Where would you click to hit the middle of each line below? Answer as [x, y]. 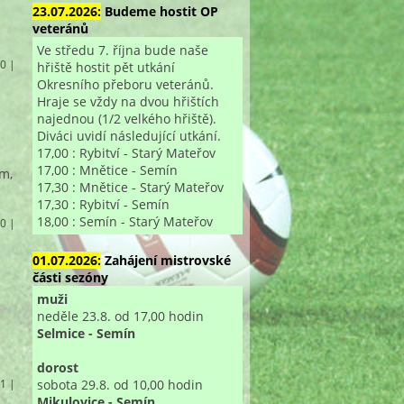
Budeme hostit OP [161, 11]
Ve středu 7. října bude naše [122, 50]
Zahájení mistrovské [167, 260]
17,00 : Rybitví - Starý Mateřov [126, 152]
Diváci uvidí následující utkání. [129, 135]
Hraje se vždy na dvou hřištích [128, 101]
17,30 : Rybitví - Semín [103, 204]
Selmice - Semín [86, 333]
